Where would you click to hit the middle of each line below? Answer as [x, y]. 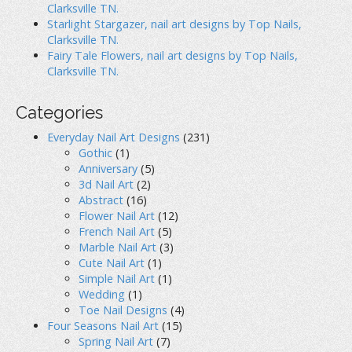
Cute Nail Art [112, 262]
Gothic [95, 152]
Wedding [102, 294]
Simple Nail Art [117, 278]
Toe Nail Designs [123, 310]
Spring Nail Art [116, 341]
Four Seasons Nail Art [103, 325]
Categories [59, 112]
